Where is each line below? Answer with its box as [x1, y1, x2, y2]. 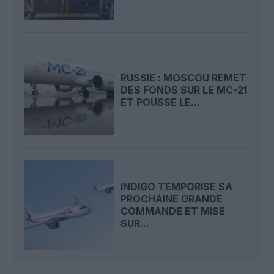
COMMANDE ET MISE [120, 205, 226, 218]
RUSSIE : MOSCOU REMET [120, 72, 247, 84]
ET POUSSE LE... [120, 96, 201, 109]
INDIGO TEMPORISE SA [120, 180, 233, 193]
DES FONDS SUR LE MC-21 [120, 84, 248, 97]
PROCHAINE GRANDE [120, 193, 223, 206]
